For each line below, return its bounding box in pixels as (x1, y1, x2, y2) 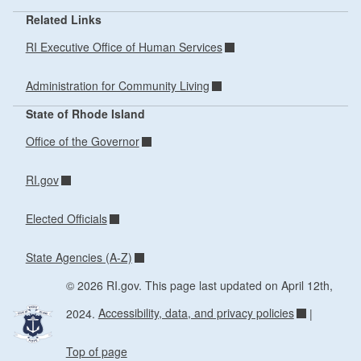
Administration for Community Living (25, 77, 210, 94)
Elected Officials (25, 210, 107, 227)
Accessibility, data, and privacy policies (98, 305, 294, 322)
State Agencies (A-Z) (25, 249, 132, 266)
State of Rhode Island (25, 105, 145, 122)
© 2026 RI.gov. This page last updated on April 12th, (65, 276, 333, 293)
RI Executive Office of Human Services (25, 39, 222, 56)
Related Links (25, 10, 102, 27)
